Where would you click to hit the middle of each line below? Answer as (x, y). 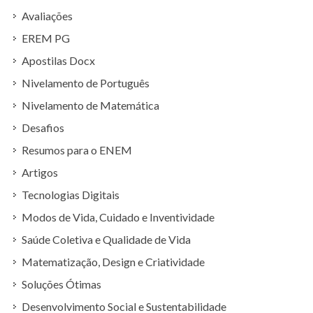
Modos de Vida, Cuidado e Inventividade (118, 217)
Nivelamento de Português (86, 83)
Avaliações (47, 16)
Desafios (43, 128)
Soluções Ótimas (61, 284)
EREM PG (46, 38)
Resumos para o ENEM (77, 150)
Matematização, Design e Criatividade (113, 262)
